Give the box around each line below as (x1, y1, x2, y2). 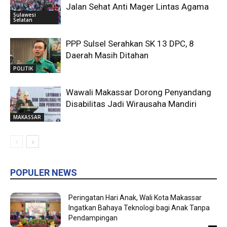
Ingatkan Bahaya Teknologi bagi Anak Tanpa (68, 204, 210, 212)
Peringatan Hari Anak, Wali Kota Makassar (68, 194, 202, 202)
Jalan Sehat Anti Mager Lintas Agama (66, 2, 209, 12)
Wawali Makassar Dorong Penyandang (66, 87, 211, 98)
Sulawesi (13, 11, 36, 19)
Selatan (13, 16, 32, 24)
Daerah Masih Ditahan (66, 50, 148, 61)
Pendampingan (68, 214, 118, 222)
